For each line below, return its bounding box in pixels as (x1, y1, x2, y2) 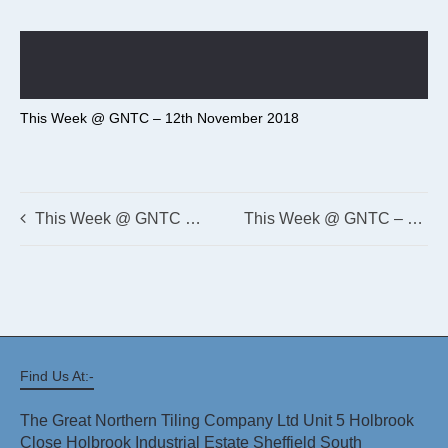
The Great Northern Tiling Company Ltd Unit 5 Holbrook (20, 412, 414, 430)
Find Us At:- (20, 368, 94, 385)
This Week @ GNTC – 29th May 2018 (407, 210, 424, 228)
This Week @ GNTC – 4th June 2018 (35, 210, 185, 228)
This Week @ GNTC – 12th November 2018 (20, 110, 299, 127)
